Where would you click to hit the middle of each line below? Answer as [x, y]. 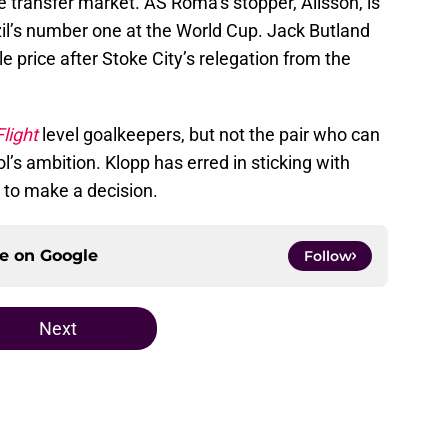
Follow [328, 256]
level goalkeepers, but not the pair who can [209, 135]
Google [69, 256]
